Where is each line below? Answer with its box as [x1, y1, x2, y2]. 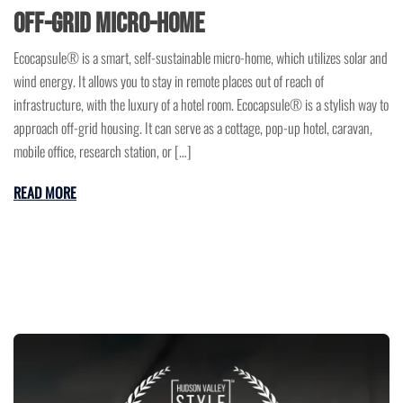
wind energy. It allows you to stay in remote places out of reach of [13, 70, 324, 93]
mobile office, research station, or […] [13, 140, 192, 163]
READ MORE [13, 182, 76, 204]
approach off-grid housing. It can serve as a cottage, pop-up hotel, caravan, [13, 117, 372, 139]
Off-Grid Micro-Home [13, 7, 204, 41]
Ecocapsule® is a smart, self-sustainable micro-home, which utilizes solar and [13, 47, 388, 69]
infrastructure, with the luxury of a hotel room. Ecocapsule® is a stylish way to [13, 94, 389, 116]
